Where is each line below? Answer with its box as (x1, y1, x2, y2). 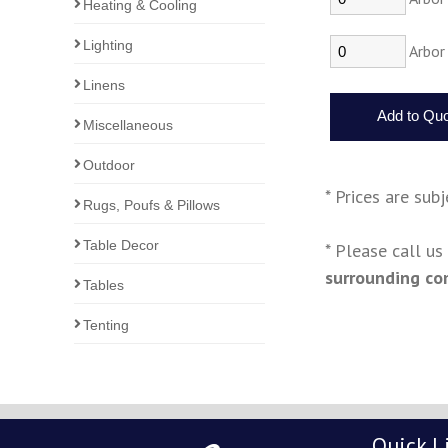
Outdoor (83, 157, 136, 173)
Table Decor (83, 237, 160, 253)
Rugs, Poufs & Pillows (83, 197, 221, 213)
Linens (83, 77, 126, 93)
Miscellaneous (83, 117, 174, 133)
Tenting (83, 317, 130, 333)
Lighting (83, 37, 134, 53)
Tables (83, 277, 125, 293)
